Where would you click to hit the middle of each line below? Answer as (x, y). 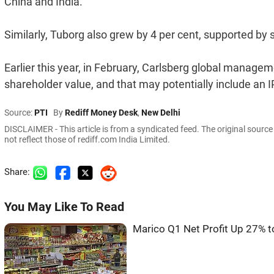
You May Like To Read (64, 207)
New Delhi (161, 113)
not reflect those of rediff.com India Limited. (87, 139)
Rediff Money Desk (101, 113)
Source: (19, 113)
